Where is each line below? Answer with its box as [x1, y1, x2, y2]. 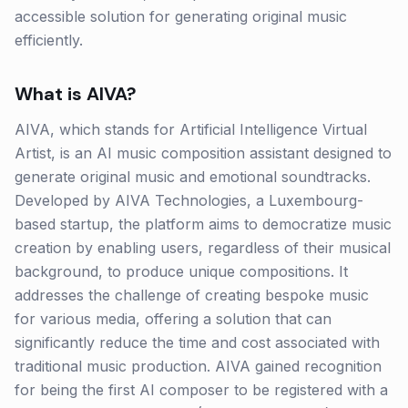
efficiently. [15, 31, 83, 49]
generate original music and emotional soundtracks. [15, 168, 371, 186]
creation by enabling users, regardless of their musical [15, 239, 391, 257]
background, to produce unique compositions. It [15, 262, 348, 280]
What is [15, 82, 87, 106]
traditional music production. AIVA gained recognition [15, 357, 382, 375]
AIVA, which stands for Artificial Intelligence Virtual [15, 120, 367, 138]
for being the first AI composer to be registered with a [15, 381, 388, 399]
